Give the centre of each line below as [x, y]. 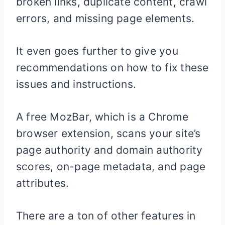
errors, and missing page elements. [105, 19]
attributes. [43, 183]
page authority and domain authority [109, 150]
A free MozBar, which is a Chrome [102, 117]
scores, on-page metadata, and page [111, 167]
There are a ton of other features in [106, 216]
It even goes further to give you [97, 51]
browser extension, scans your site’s [108, 134]
